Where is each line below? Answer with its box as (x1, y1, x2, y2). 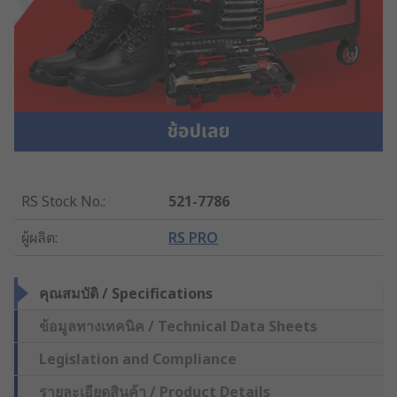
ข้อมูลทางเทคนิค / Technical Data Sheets (39, 315, 317, 336)
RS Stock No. (21, 191, 103, 211)
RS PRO (168, 227, 219, 247)
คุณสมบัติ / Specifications (39, 283, 213, 303)
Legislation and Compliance (39, 348, 237, 369)
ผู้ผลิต (21, 227, 55, 247)
